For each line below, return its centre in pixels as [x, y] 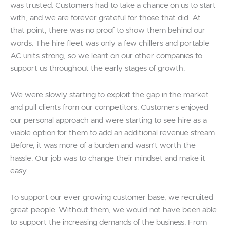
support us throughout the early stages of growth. [98, 68]
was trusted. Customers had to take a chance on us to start [113, 5]
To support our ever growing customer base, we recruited [112, 197]
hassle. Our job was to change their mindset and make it [108, 158]
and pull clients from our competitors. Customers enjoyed [109, 107]
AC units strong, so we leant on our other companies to [106, 56]
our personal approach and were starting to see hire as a [108, 120]
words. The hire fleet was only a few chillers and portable [110, 43]
